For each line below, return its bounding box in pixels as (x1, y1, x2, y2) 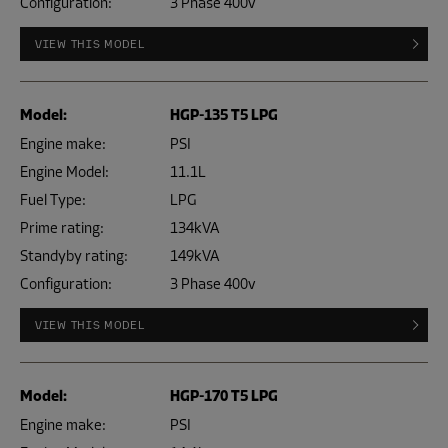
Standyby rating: (20, 246, 128, 266)
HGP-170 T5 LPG (170, 386, 278, 407)
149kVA (170, 246, 219, 266)
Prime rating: (20, 218, 104, 238)
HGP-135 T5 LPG (170, 105, 278, 126)
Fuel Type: (20, 190, 86, 210)
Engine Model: (20, 162, 109, 182)
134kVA (170, 218, 219, 238)
